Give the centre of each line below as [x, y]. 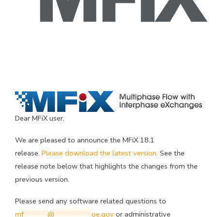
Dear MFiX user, [40, 118]
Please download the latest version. [100, 153]
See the [171, 153]
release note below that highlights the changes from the [107, 166]
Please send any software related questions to [91, 201]
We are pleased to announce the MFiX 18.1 [85, 140]
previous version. [42, 179]
